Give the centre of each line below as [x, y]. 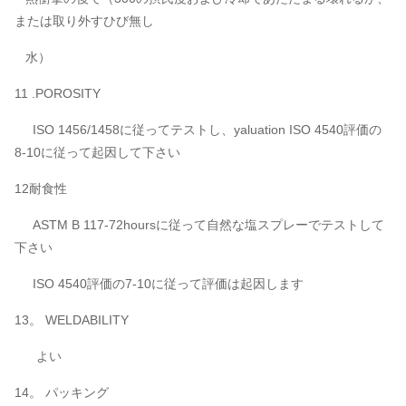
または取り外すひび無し [86, 21]
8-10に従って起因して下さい [97, 152]
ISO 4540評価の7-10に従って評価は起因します [168, 284]
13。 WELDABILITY [72, 320]
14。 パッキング [62, 392]
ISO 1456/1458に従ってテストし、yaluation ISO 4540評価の [207, 130]
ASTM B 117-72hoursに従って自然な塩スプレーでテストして [208, 225]
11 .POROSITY [58, 93]
